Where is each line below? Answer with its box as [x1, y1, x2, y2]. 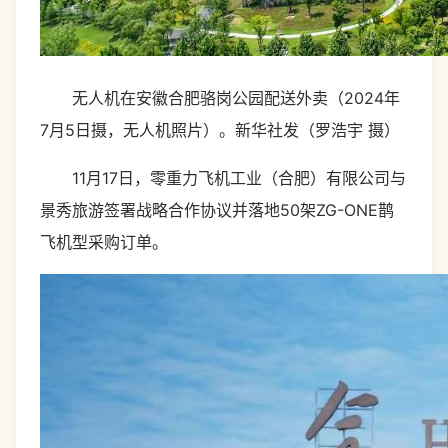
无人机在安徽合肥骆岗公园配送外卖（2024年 [40, 88, 400, 108]
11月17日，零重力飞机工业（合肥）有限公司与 [40, 168, 406, 188]
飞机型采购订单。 [40, 232, 168, 252]
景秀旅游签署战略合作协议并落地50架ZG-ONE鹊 [40, 200, 394, 220]
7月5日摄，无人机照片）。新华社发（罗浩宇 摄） [40, 120, 400, 140]
